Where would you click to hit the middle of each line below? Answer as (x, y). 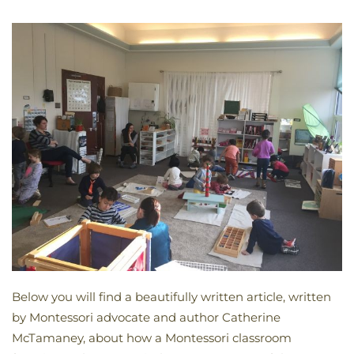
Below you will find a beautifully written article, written (171, 296)
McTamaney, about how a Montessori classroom (152, 337)
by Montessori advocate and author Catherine (146, 317)
